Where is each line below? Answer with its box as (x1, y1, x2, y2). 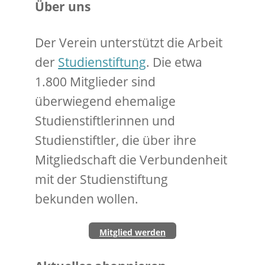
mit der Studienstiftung (35, 170, 169, 188)
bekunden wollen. (35, 190, 139, 207)
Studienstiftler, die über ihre (35, 131, 197, 148)
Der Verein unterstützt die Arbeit (35, 34, 223, 51)
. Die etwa (146, 53, 203, 70)
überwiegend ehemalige (35, 92, 176, 109)
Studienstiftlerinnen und (35, 112, 176, 129)
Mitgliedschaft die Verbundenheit (35, 151, 228, 168)
